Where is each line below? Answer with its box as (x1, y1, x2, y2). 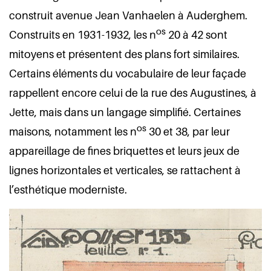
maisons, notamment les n (9, 125, 137, 138)
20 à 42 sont (166, 28, 227, 41)
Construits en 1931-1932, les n (9, 28, 156, 41)
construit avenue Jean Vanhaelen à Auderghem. (9, 9, 247, 22)
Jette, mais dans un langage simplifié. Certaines (9, 106, 241, 119)
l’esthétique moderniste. (9, 183, 127, 196)
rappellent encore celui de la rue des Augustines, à (9, 87, 256, 99)
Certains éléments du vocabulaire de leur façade (9, 67, 246, 80)
